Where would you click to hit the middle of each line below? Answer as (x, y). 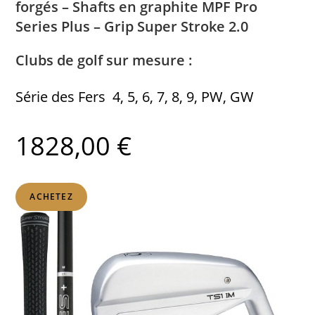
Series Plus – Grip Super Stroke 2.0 (132, 26)
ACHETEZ (51, 196)
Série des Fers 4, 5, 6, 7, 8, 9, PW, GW (135, 96)
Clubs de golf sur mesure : (104, 60)
